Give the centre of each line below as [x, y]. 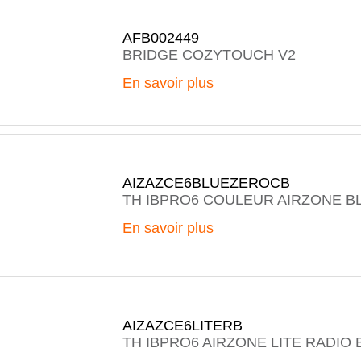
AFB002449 [161, 38]
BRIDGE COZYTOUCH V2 [209, 55]
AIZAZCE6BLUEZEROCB [206, 183]
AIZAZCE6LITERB [183, 326]
